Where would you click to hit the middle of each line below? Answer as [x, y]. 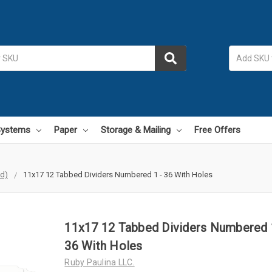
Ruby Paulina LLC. [100, 262]
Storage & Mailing [136, 130]
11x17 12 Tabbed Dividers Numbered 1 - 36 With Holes [118, 174]
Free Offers [217, 130]
